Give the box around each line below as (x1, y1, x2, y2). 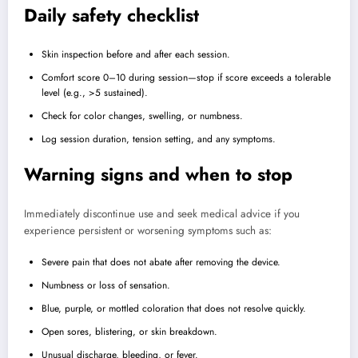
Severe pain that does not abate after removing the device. (42, 254, 280, 269)
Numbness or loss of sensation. (42, 277, 170, 292)
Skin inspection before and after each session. (42, 46, 230, 62)
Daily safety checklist (24, 2, 199, 29)
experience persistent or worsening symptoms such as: (24, 223, 272, 239)
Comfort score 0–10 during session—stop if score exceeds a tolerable (42, 70, 331, 85)
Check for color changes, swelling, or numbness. (42, 108, 243, 123)
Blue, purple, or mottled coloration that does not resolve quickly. (42, 300, 306, 316)
